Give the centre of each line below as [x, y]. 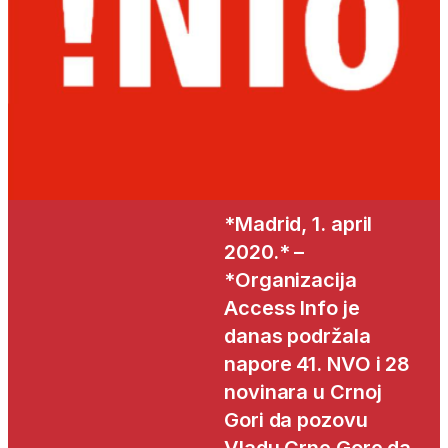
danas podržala [297, 336]
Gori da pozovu [296, 420]
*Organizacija [290, 280]
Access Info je [292, 308]
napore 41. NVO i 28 [317, 364]
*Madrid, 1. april [298, 224]
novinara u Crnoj [303, 392]
